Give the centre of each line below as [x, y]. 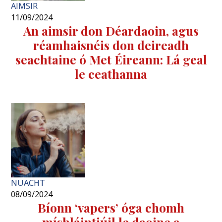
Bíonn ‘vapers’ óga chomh [111, 207]
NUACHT [28, 183]
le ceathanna [111, 73]
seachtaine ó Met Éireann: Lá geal [111, 59]
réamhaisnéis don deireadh [111, 45]
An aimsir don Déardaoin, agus [111, 30]
